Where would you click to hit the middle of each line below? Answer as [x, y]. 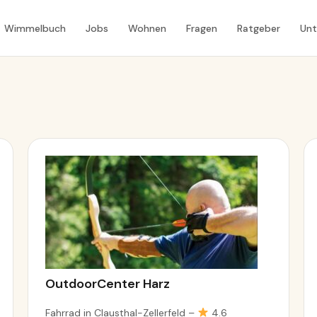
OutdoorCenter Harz [107, 284]
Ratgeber [258, 28]
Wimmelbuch [35, 28]
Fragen [201, 28]
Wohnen [147, 28]
